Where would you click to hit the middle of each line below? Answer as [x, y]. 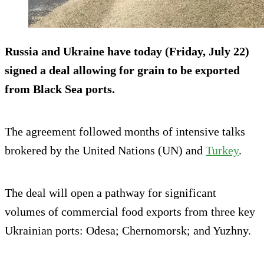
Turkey [222, 150]
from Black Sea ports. [60, 89]
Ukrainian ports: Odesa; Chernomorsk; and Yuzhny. [128, 230]
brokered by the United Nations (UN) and [105, 150]
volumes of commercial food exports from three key [130, 211]
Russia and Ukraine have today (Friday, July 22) [127, 51]
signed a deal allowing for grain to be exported [122, 70]
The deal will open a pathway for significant [110, 192]
